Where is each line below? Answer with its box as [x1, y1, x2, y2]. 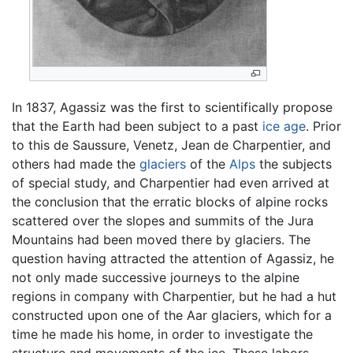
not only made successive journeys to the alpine [12, 269, 299, 286]
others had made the [12, 156, 139, 173]
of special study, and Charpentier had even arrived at [12, 175, 329, 191]
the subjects [255, 156, 332, 173]
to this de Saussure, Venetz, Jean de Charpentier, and [12, 137, 331, 154]
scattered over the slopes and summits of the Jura [12, 213, 314, 229]
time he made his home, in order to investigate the [12, 326, 313, 343]
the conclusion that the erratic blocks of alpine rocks [12, 194, 328, 210]
